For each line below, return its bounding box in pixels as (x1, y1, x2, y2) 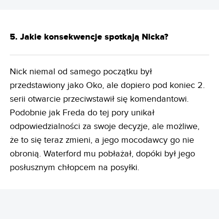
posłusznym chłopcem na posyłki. (10, 162, 139, 173)
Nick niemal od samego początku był (10, 66, 152, 77)
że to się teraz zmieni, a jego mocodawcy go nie (10, 135, 194, 146)
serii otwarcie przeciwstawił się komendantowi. (10, 94, 189, 105)
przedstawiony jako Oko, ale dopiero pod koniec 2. (10, 80, 205, 91)
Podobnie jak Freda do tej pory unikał (10, 108, 154, 118)
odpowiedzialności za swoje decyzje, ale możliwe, (10, 121, 199, 132)
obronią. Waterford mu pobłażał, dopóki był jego (10, 149, 195, 159)
